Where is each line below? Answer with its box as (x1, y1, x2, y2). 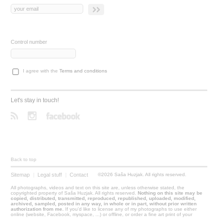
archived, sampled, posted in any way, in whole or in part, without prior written (11, 201, 197, 207)
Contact (70, 172, 89, 178)
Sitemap (11, 172, 30, 178)
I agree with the (23, 68, 60, 74)
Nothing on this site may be (138, 190, 203, 196)
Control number (11, 39, 48, 45)
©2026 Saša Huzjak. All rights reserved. (98, 172, 187, 178)
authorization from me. (11, 206, 64, 212)
